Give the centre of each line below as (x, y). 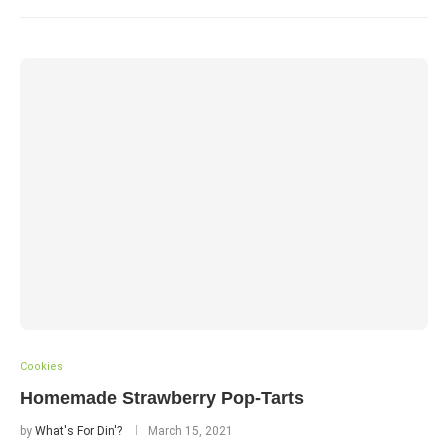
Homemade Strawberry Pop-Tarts (162, 398)
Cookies (41, 366)
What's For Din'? (78, 431)
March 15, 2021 (190, 431)
